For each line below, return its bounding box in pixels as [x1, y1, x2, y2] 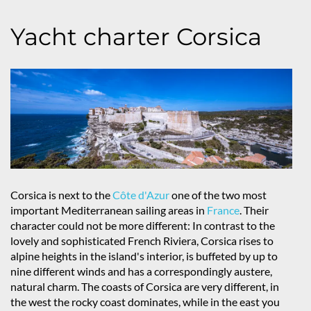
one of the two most [169, 188, 267, 202]
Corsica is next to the [10, 188, 112, 202]
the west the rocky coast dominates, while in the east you [10, 295, 280, 309]
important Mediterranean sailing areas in [10, 203, 207, 217]
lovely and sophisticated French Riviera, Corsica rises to [10, 234, 274, 248]
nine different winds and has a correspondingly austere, [10, 264, 272, 278]
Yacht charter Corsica [10, 22, 262, 52]
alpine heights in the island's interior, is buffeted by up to [10, 249, 278, 263]
